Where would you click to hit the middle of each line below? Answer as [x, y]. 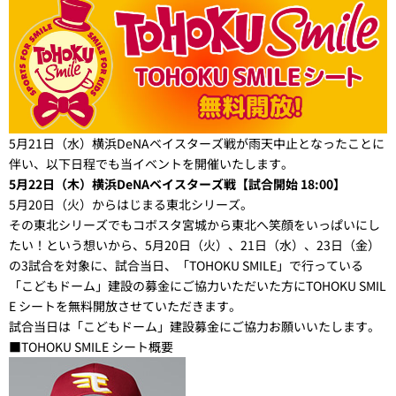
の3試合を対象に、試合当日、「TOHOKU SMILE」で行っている [186, 265]
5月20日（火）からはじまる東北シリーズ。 [131, 204]
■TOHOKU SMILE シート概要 [91, 346]
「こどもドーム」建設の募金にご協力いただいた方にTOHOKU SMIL [198, 285]
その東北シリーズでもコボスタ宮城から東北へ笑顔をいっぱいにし [194, 224]
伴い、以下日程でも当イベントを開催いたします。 [151, 163]
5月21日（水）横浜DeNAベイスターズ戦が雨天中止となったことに [197, 143]
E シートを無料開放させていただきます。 [125, 305]
